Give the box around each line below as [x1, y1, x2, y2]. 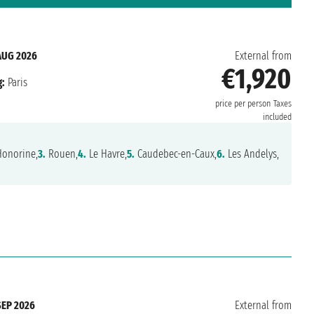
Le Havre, [86, 147, 127, 161]
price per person [214, 98, 271, 110]
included [262, 111, 292, 123]
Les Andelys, [224, 147, 279, 161]
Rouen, [45, 147, 78, 161]
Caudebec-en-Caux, [134, 147, 217, 161]
